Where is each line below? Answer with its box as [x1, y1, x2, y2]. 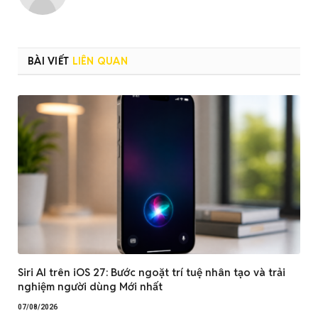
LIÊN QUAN [72, 55, 128, 68]
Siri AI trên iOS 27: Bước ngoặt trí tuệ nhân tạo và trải [18, 265, 285, 279]
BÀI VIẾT [28, 55, 72, 68]
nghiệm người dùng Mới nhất [18, 279, 163, 293]
